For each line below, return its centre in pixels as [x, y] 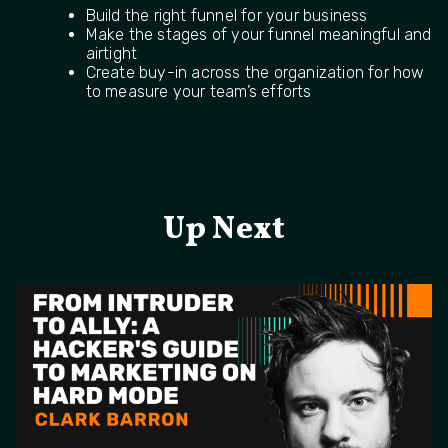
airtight [111, 53]
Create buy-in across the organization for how [255, 72]
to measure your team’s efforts [198, 91]
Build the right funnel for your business [226, 15]
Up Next [224, 229]
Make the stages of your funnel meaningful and [258, 34]
